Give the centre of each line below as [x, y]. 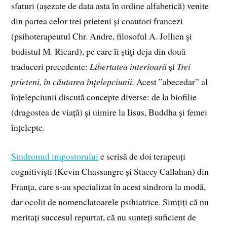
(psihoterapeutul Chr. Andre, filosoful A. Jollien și [102, 36]
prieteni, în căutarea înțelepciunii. [74, 81]
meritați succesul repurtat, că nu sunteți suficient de [104, 217]
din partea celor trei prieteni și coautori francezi [97, 21]
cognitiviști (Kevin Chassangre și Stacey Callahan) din [110, 171]
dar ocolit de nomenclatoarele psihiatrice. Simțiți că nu [110, 201]
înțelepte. [28, 127]
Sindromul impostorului [55, 156]
